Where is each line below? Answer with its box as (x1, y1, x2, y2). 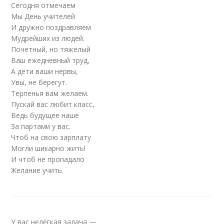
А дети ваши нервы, (11, 66, 78, 76)
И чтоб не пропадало (11, 154, 85, 164)
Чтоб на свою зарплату (11, 132, 91, 142)
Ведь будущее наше (11, 110, 79, 120)
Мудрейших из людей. (11, 33, 85, 43)
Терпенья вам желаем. (11, 88, 89, 98)
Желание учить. (11, 165, 64, 175)
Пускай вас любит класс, (11, 99, 95, 109)
